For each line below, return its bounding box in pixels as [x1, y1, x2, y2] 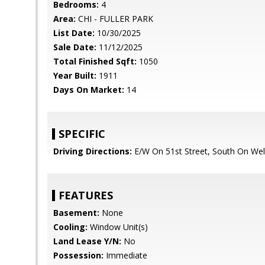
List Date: [53, 27, 95, 38]
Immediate [104, 250, 147, 261]
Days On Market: [53, 84, 124, 95]
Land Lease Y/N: [53, 235, 121, 247]
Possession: [53, 250, 104, 261]
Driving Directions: [53, 146, 132, 157]
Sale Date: [53, 41, 96, 53]
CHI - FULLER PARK [76, 13, 153, 24]
